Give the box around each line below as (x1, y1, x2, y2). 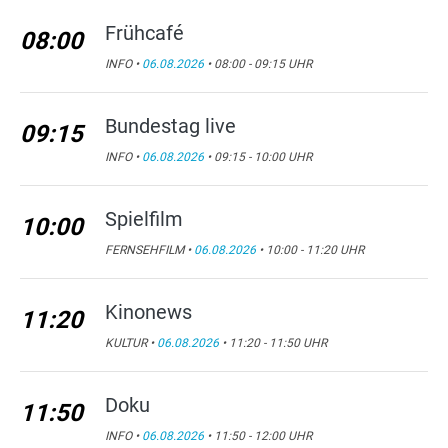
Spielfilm (105, 207, 183, 231)
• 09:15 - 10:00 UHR (204, 150, 312, 164)
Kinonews (105, 300, 192, 324)
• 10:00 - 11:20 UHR (256, 243, 364, 257)
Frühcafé (105, 21, 184, 45)
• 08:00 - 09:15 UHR (204, 57, 312, 71)
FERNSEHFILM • (105, 243, 194, 257)
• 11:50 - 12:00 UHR (204, 429, 312, 443)
